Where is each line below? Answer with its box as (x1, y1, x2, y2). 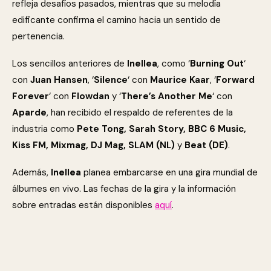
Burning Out (190, 57, 244, 70)
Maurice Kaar (150, 74, 210, 86)
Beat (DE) (184, 139, 228, 151)
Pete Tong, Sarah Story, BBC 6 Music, (77, 123, 246, 135)
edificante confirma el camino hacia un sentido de (12, 14, 221, 26)
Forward (216, 74, 255, 86)
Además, (12, 166, 51, 178)
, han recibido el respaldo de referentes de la (47, 106, 233, 119)
